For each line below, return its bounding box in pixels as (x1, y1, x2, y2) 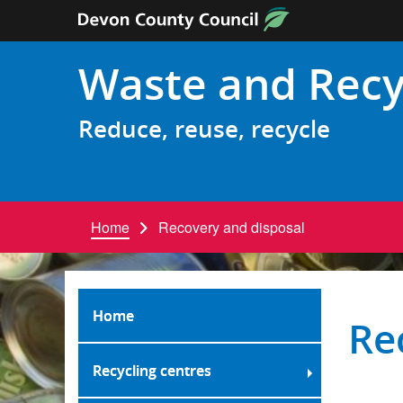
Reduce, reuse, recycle (78, 113, 330, 146)
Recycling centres (93, 361, 211, 381)
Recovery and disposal (158, 217, 305, 237)
